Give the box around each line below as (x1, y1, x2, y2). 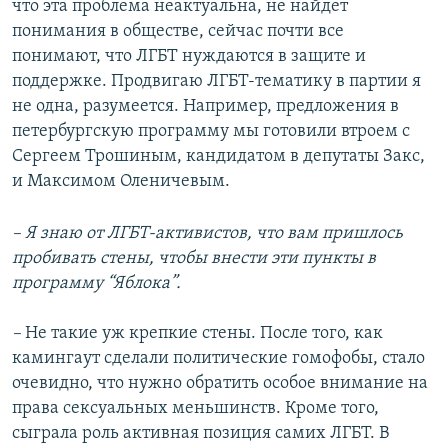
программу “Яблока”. (12, 274, 181, 294)
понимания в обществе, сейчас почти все (12, 22, 344, 42)
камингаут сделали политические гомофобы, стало (12, 349, 425, 369)
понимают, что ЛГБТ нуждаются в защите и (12, 47, 366, 67)
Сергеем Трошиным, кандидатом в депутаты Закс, (12, 147, 425, 167)
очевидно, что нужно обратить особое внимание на (12, 374, 428, 394)
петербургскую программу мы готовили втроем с (12, 122, 410, 142)
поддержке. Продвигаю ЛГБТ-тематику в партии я (12, 72, 421, 92)
